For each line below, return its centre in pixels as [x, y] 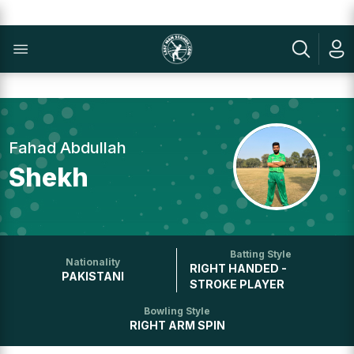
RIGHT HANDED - [238, 268]
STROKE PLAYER [237, 284]
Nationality [92, 262]
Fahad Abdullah [68, 148]
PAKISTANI [92, 276]
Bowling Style [177, 311]
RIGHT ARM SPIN [177, 325]
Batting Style [261, 254]
